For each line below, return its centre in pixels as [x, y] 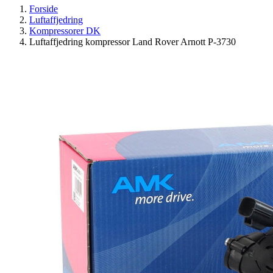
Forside [44, 9]
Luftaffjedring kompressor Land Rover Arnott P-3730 [133, 42]
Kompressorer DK [65, 31]
